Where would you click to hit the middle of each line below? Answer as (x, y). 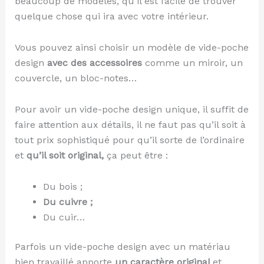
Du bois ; (62, 186)
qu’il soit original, (66, 155)
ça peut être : (137, 155)
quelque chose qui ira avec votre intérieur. (111, 16)
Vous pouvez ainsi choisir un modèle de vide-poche (131, 47)
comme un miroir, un (194, 62)
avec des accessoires (94, 62)
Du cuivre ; (67, 202)
